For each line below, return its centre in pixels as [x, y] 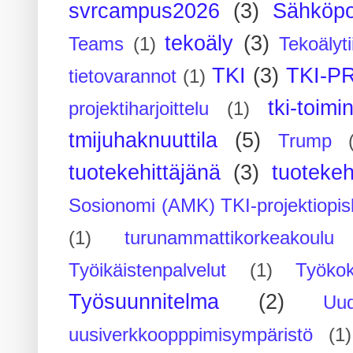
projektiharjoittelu [139, 108]
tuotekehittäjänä [145, 172]
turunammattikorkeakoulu [229, 238]
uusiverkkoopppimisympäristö [191, 334]
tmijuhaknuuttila [143, 140]
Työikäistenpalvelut [148, 270]
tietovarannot [123, 76]
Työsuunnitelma [144, 301]
